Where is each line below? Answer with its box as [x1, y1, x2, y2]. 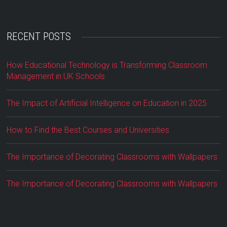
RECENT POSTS [7, 30, 71, 43]
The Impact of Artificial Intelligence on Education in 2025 [7, 98, 207, 108]
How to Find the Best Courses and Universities [7, 125, 170, 135]
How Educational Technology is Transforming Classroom [7, 60, 208, 70]
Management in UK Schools [7, 71, 105, 82]
